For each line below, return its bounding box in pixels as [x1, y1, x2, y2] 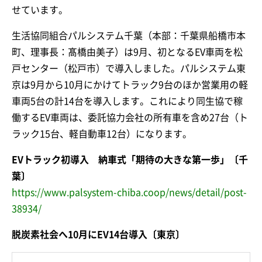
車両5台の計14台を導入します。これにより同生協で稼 [12, 96, 243, 106]
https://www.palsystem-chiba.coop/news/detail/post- [12, 188, 247, 198]
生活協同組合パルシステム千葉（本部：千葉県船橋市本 [12, 31, 246, 41]
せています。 [12, 5, 68, 15]
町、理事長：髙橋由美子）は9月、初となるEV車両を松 [12, 47, 243, 57]
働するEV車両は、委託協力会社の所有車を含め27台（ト [12, 113, 248, 123]
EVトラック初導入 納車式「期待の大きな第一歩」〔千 [12, 155, 248, 165]
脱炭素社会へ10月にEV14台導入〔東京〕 [12, 230, 185, 240]
